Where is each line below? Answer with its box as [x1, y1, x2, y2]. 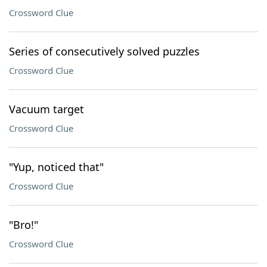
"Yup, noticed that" [9, 160, 104, 174]
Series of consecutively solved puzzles [9, 44, 200, 58]
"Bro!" [9, 218, 38, 232]
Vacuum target [9, 102, 84, 116]
